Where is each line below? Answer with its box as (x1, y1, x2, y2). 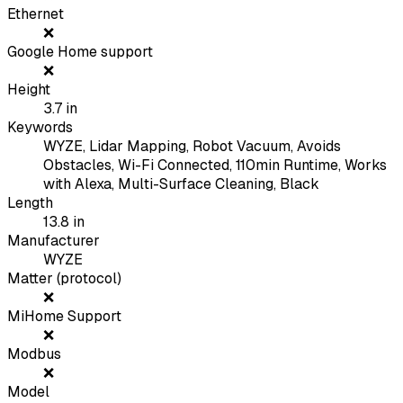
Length (7, 193, 53, 213)
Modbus (7, 345, 61, 364)
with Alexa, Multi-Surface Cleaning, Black (43, 175, 319, 194)
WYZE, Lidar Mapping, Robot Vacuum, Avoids (43, 137, 341, 157)
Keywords (7, 118, 73, 138)
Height (7, 80, 50, 100)
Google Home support (7, 42, 153, 62)
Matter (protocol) (7, 269, 121, 289)
